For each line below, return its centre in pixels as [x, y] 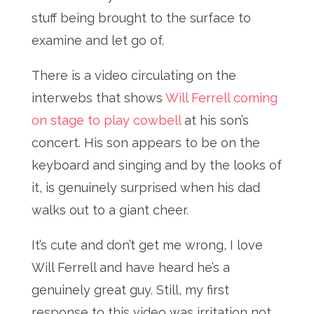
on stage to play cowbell [108, 120]
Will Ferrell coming [221, 98]
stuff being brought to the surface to [141, 18]
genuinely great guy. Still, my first [130, 290]
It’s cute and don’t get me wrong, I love [147, 245]
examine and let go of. [97, 40]
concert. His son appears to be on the [145, 143]
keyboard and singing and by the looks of [156, 165]
